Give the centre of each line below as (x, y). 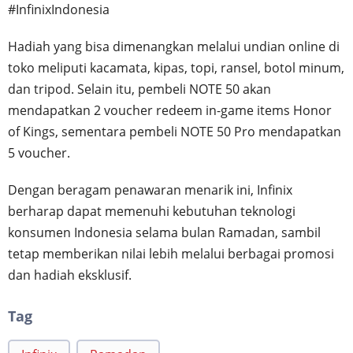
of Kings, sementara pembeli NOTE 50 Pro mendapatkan (175, 131)
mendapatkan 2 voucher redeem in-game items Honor (170, 110)
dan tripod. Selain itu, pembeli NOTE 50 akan (139, 89)
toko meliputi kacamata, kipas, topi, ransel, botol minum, (176, 67)
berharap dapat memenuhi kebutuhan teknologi (152, 211)
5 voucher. (39, 152)
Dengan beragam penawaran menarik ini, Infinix (150, 190)
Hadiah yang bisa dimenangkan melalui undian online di (174, 46)
